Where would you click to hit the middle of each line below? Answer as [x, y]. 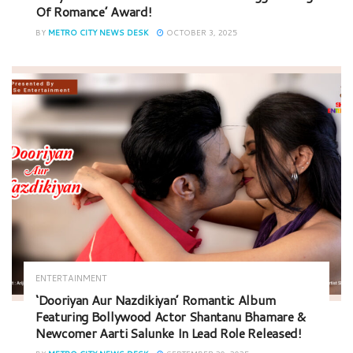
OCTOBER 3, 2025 [201, 32]
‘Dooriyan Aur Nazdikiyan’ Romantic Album [156, 300]
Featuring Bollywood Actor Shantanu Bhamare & [171, 317]
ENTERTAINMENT [71, 279]
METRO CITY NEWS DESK [98, 32]
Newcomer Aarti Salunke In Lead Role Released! [169, 333]
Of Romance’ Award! [94, 11]
